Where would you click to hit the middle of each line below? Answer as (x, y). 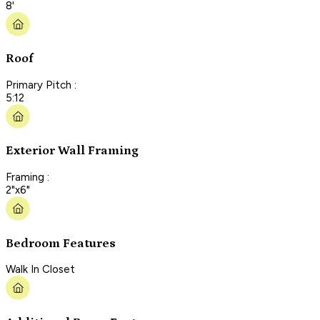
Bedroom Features (61, 243)
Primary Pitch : (41, 85)
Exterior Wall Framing (72, 151)
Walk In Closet (40, 270)
